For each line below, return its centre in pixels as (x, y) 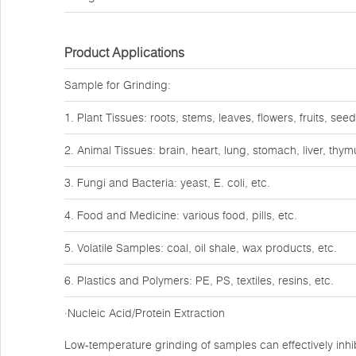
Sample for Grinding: (118, 85)
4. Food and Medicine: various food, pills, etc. (181, 215)
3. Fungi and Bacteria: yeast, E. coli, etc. (167, 183)
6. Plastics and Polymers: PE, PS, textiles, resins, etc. (199, 281)
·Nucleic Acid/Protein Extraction (145, 313)
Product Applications (124, 52)
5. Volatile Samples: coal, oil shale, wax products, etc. (201, 248)
